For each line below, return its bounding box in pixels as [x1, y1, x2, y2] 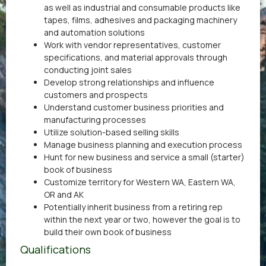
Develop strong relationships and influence [44, 76, 214, 88]
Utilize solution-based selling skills [44, 126, 179, 138]
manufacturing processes [44, 113, 146, 125]
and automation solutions [44, 26, 145, 38]
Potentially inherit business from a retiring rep [44, 201, 223, 213]
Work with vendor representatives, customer [44, 39, 221, 50]
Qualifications [20, 242, 91, 256]
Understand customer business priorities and [44, 101, 224, 113]
